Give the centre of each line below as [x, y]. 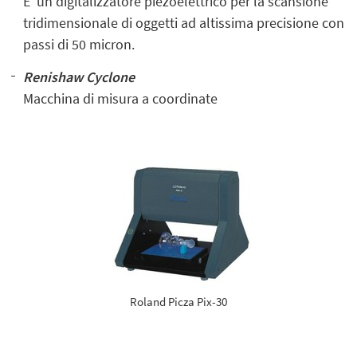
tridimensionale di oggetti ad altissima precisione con [184, 23]
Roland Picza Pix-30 [178, 302]
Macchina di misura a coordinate [121, 99]
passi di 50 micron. [79, 45]
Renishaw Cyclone [79, 77]
